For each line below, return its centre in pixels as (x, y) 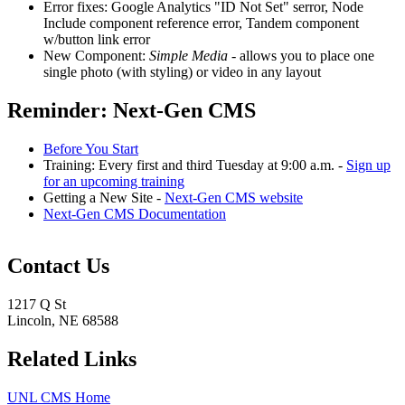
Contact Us (58, 266)
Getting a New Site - (104, 197)
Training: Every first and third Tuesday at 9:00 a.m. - (195, 165)
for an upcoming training (114, 181)
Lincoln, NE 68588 (63, 321)
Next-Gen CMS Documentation (135, 213)
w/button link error (97, 39)
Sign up (368, 165)
